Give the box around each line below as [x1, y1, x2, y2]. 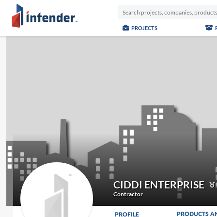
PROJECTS [130, 25, 157, 31]
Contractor [113, 190, 143, 198]
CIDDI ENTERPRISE [113, 178, 204, 190]
